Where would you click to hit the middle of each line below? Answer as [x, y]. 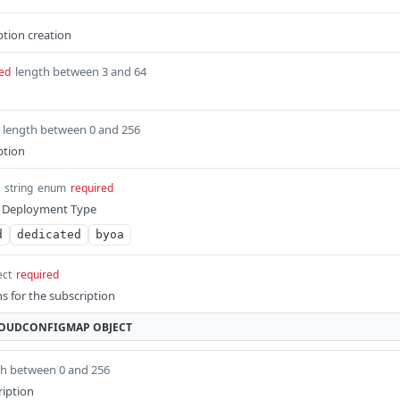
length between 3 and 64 [81, 71]
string [19, 188]
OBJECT [112, 327]
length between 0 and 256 [71, 129]
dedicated [49, 234]
